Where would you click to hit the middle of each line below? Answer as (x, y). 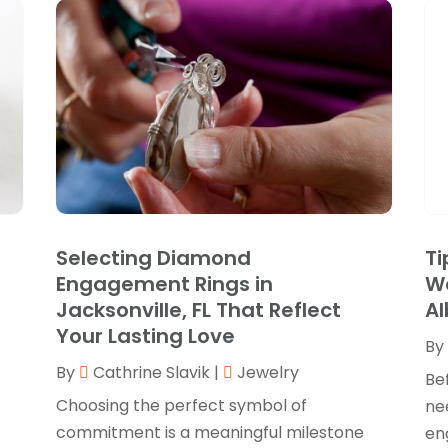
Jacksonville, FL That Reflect (198, 309)
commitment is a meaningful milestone (209, 432)
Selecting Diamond (153, 257)
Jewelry (267, 372)
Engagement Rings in (164, 283)
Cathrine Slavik (151, 372)
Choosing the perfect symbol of (181, 405)
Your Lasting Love (145, 335)
